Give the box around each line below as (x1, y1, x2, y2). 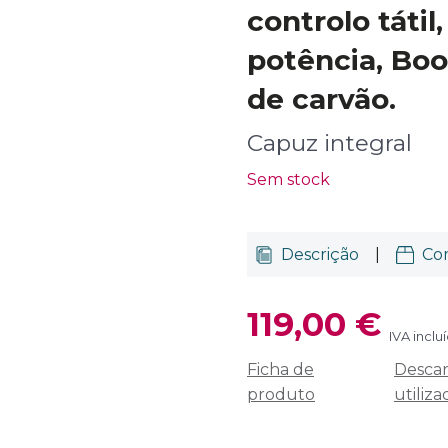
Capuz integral (247, 129, 412, 157)
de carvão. (247, 82, 396, 116)
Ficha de (247, 360, 314, 379)
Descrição (281, 245, 359, 264)
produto (247, 385, 315, 404)
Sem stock (247, 170, 330, 189)
